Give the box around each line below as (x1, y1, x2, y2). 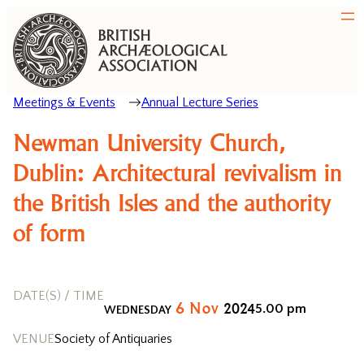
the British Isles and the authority (13, 188, 331, 215)
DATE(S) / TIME (13, 288, 104, 303)
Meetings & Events (13, 94, 115, 110)
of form (13, 218, 85, 245)
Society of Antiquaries (54, 331, 172, 346)
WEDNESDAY (104, 304, 171, 317)
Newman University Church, (13, 128, 286, 155)
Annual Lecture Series (141, 94, 258, 110)
